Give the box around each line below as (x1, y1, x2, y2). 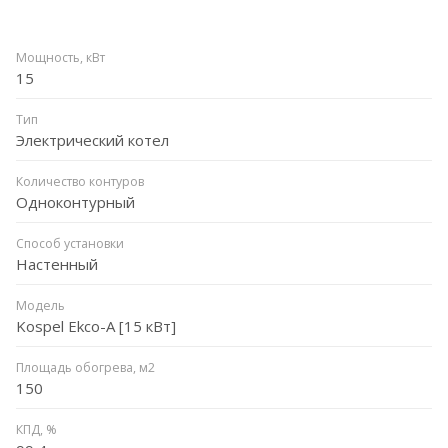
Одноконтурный (16, 191, 135, 212)
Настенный (16, 253, 98, 274)
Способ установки (16, 234, 124, 252)
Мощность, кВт (16, 48, 105, 66)
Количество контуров (16, 172, 144, 190)
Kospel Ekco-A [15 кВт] (16, 315, 176, 336)
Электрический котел (16, 129, 169, 150)
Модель (16, 296, 65, 314)
